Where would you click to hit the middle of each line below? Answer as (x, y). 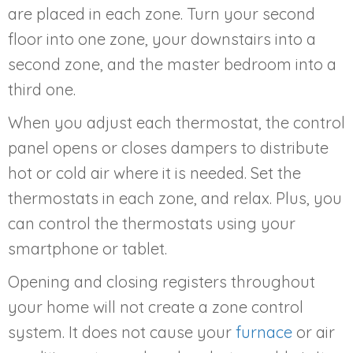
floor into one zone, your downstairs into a (162, 39)
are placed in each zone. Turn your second (162, 14)
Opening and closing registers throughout (162, 282)
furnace (264, 333)
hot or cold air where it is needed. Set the (154, 173)
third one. (42, 90)
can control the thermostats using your (152, 224)
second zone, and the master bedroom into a (172, 65)
